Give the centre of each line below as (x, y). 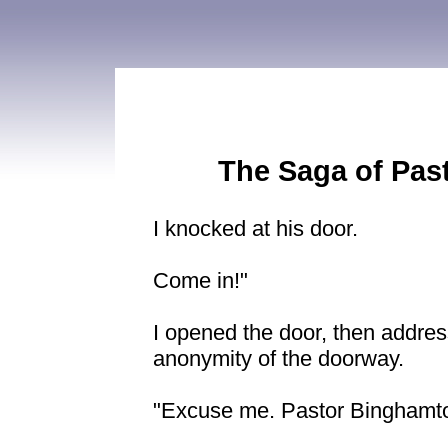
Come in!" (200, 280)
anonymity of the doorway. (278, 358)
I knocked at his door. (255, 228)
